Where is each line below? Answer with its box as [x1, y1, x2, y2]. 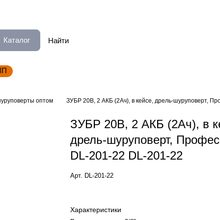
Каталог [3, 36, 30, 44]
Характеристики [70, 206, 122, 214]
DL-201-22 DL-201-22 [70, 149, 183, 162]
